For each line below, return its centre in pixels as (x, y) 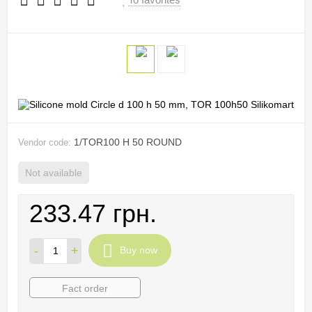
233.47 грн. (93, 214)
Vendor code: (45, 143)
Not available (54, 173)
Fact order (85, 289)
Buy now (139, 250)
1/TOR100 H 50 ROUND (128, 142)
